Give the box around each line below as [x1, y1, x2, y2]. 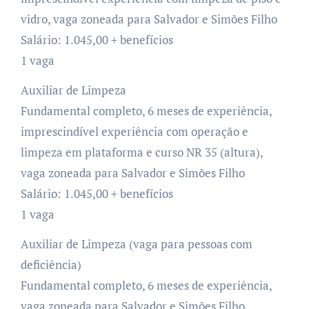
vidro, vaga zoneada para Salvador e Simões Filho [20, 10, 277, 27]
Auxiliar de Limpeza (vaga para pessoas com [20, 235, 252, 252]
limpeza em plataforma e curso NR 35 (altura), [20, 143, 263, 160]
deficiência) [20, 256, 81, 272]
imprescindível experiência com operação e [20, 123, 248, 139]
